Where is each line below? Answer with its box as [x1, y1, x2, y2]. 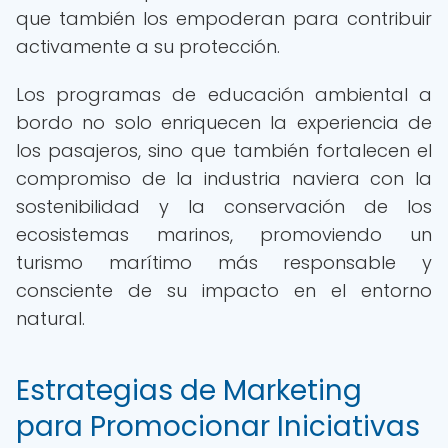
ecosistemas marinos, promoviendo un [16, 222, 432, 247]
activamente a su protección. [16, 34, 280, 59]
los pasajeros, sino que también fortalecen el [16, 138, 432, 163]
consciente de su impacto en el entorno [16, 278, 432, 303]
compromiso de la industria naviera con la [16, 166, 432, 191]
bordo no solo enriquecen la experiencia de [16, 110, 432, 135]
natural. [16, 306, 85, 331]
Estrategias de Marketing [16, 371, 362, 410]
